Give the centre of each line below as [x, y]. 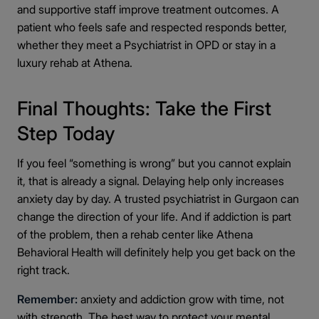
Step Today [66, 134]
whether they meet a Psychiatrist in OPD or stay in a [146, 45]
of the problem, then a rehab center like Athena [135, 234]
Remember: [47, 299]
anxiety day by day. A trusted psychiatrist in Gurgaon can [158, 199]
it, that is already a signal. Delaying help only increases [151, 181]
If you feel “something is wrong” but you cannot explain [154, 163]
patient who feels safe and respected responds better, [152, 27]
